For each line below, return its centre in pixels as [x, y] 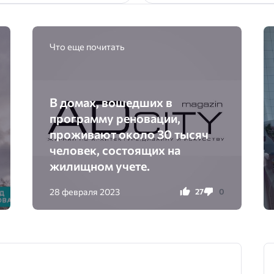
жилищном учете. [100, 165]
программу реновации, [115, 118]
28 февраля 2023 [85, 191]
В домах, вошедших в [111, 102]
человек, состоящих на [115, 150]
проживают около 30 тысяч [129, 134]
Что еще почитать [87, 46]
